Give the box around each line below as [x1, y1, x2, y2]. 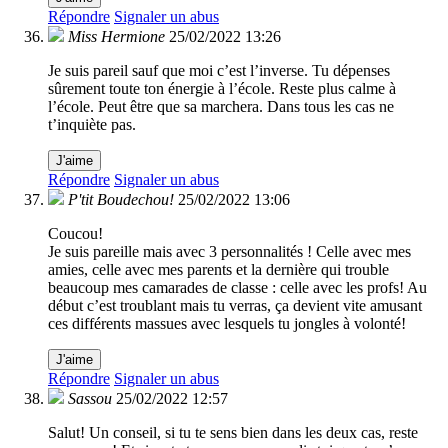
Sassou [68, 390, 112, 408]
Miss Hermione [68, 28, 165, 46]
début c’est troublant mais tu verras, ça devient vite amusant [48, 297, 422, 315]
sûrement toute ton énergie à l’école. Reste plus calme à [48, 80, 396, 98]
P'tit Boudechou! [68, 191, 174, 209]
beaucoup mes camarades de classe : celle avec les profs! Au [48, 279, 427, 297]
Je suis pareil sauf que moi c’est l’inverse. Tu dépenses [48, 62, 390, 80]
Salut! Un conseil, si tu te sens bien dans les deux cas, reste [48, 424, 418, 442]
